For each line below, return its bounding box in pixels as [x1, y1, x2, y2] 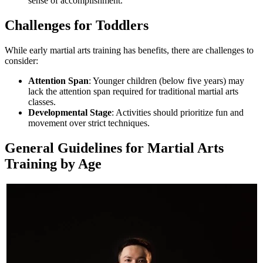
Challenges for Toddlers [5, 18, 149, 33]
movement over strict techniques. [28, 118, 150, 129]
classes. [28, 97, 56, 107]
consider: [5, 56, 38, 66]
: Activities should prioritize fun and [112, 107, 244, 118]
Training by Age [5, 156, 102, 172]
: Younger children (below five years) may [89, 76, 244, 86]
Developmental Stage [28, 107, 112, 118]
